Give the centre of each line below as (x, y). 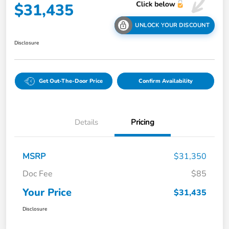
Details (86, 122)
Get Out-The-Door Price (71, 81)
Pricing (143, 122)
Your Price (47, 193)
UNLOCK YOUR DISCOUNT (172, 26)
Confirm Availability (165, 81)
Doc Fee (38, 174)
